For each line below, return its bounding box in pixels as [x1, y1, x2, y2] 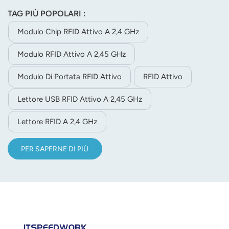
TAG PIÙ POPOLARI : [8, 9, 86, 19]
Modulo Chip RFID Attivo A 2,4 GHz [17, 27, 139, 37]
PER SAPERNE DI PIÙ [21, 144, 89, 153]
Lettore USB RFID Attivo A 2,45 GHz [17, 95, 142, 104]
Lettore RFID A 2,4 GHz [17, 117, 97, 127]
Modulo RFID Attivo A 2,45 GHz [17, 50, 126, 59]
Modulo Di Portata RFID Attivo [17, 72, 122, 82]
